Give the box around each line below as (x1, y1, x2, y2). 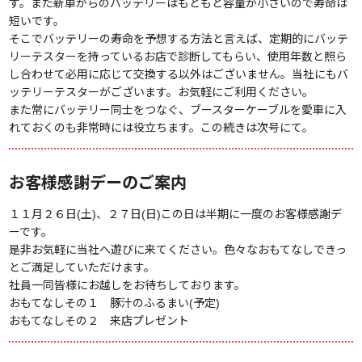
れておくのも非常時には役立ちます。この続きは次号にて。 (9, 121, 314, 135)
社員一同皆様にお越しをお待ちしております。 (9, 279, 246, 293)
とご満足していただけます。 (9, 261, 156, 275)
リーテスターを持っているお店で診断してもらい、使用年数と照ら (9, 50, 347, 64)
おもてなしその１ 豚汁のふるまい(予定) (9, 297, 221, 310)
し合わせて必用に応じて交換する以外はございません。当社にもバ (9, 68, 349, 82)
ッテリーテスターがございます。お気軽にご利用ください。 (9, 86, 314, 99)
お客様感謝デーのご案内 (9, 174, 187, 192)
